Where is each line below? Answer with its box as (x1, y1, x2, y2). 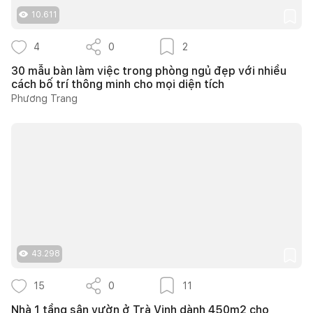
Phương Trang (11, 92, 78, 104)
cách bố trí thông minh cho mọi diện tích (11, 77, 224, 91)
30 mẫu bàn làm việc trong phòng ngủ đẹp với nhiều (11, 64, 286, 78)
